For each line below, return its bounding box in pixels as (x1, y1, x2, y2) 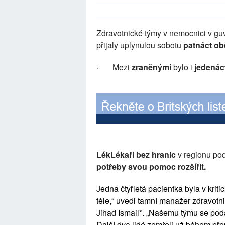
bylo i (173, 61, 194, 73)
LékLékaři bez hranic (96, 149, 176, 160)
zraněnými (132, 61, 173, 73)
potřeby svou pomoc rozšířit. (96, 161, 206, 172)
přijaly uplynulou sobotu (96, 39, 183, 51)
